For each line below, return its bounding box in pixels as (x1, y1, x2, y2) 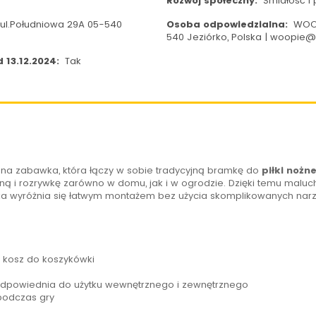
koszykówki (42, 253, 95, 267)
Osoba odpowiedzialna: (166, 18, 291, 32)
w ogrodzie (170, 176, 224, 190)
